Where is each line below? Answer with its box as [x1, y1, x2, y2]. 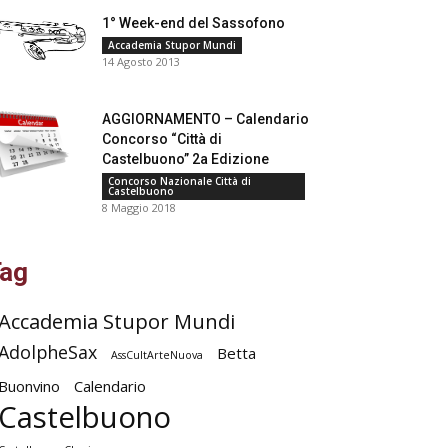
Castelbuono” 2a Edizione [102, 151, 269, 167]
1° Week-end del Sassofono [102, 15, 285, 31]
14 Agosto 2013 [102, 54, 180, 69]
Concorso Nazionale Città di [108, 174, 251, 188]
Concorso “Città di [102, 131, 222, 147]
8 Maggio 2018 [102, 200, 176, 215]
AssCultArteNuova [111, 348, 203, 362]
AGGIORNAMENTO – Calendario [102, 111, 309, 127]
